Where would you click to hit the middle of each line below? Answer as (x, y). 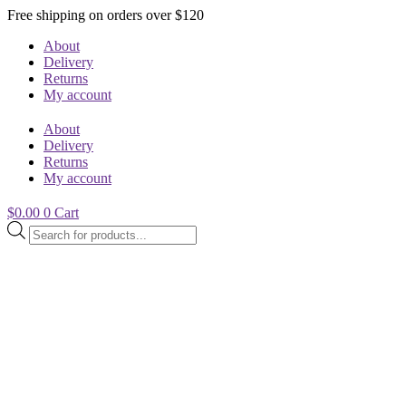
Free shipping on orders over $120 (106, 15)
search (47, 245)
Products (54, 229)
